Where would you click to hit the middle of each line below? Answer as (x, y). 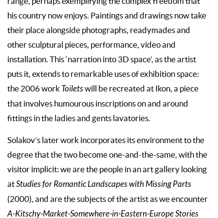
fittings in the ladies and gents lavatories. (79, 118)
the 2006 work (34, 89)
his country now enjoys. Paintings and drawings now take (107, 16)
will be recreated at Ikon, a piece (141, 89)
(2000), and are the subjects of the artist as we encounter (108, 199)
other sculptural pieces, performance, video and (91, 45)
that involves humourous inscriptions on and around (98, 104)
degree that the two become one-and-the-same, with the (107, 155)
